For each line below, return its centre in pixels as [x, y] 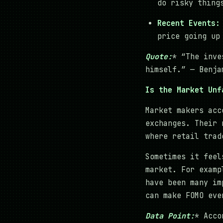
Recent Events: [189, 24]
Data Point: [170, 216]
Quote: [159, 57]
